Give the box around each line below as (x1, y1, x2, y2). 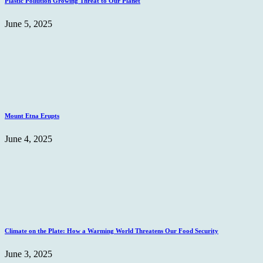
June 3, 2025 (5, 248, 52, 259)
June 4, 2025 (5, 133, 52, 144)
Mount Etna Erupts (5, 112, 59, 119)
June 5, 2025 (5, 18, 52, 29)
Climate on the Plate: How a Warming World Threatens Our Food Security (5, 227, 218, 234)
